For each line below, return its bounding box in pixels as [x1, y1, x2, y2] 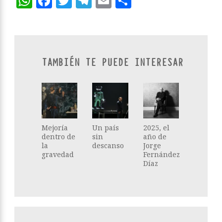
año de [143, 132, 166, 142]
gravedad [42, 150, 74, 160]
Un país [92, 123, 119, 133]
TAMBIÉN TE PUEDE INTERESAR [42, 55, 183, 69]
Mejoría [42, 123, 68, 133]
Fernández [143, 150, 180, 160]
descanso [92, 141, 124, 151]
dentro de [42, 132, 75, 142]
